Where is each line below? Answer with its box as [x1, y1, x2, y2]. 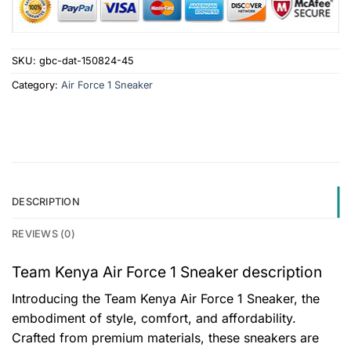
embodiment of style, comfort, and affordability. [12, 309, 296, 326]
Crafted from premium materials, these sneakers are [12, 329, 319, 346]
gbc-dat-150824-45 [39, 55, 134, 67]
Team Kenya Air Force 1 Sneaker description [12, 262, 322, 282]
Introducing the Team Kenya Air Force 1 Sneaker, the [12, 290, 320, 306]
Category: [12, 79, 61, 92]
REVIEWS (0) [12, 228, 75, 241]
